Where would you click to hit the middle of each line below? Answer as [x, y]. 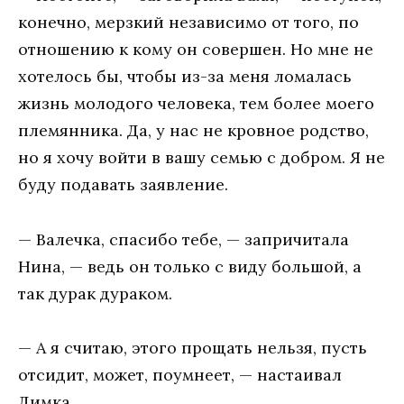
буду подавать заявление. [123, 185]
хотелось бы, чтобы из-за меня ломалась [185, 77]
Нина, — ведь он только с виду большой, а [190, 266]
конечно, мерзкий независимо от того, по [188, 23]
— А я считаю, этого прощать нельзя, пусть [193, 348]
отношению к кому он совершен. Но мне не [196, 50]
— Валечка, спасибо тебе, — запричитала [184, 239]
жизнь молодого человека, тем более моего [196, 104]
